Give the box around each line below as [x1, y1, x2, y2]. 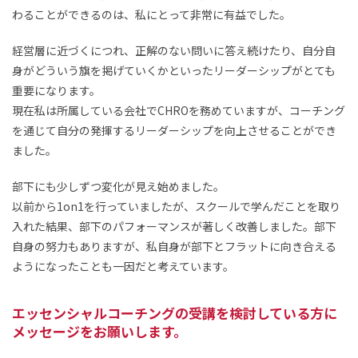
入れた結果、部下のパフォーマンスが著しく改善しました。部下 [12, 218, 336, 235]
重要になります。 [12, 82, 101, 99]
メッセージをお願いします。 [12, 321, 187, 342]
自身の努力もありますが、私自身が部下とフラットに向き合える [12, 238, 336, 255]
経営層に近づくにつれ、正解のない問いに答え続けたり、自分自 [12, 42, 336, 59]
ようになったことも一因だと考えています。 [12, 258, 234, 275]
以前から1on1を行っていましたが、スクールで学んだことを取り [12, 198, 340, 215]
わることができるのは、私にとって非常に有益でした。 [12, 6, 291, 23]
